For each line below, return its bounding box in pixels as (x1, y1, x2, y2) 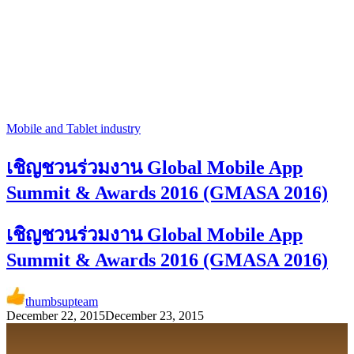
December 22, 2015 (6, 309, 105, 323)
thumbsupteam (25, 295, 98, 309)
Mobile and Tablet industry (6, 121, 141, 135)
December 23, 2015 (105, 309, 204, 323)
